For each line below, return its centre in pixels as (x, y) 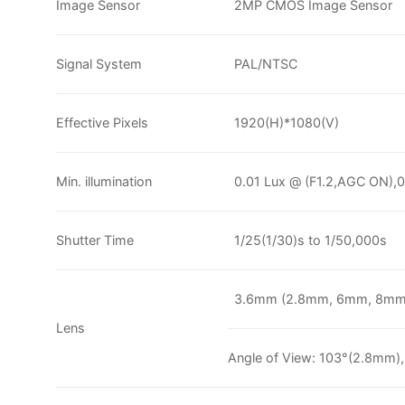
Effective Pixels (102, 122)
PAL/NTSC (266, 63)
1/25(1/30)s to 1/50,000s (311, 240)
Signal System (99, 63)
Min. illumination (104, 181)
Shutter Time (95, 240)
